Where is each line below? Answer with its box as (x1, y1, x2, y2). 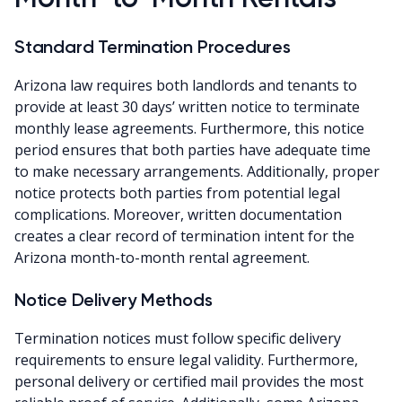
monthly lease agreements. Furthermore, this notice (14, 118, 364, 138)
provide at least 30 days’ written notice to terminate (14, 96, 360, 117)
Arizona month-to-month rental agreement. (14, 247, 310, 267)
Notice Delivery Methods (14, 288, 213, 310)
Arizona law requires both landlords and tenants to (14, 74, 357, 95)
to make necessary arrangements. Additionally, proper (14, 161, 380, 181)
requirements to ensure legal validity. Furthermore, (14, 349, 358, 370)
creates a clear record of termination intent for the (14, 225, 354, 246)
